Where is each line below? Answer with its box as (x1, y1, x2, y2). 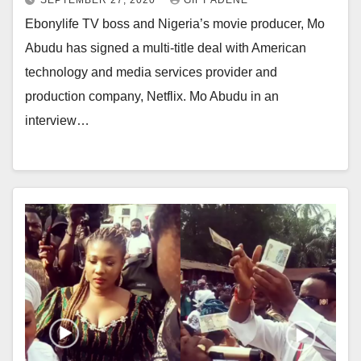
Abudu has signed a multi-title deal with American (25, 41, 306, 56)
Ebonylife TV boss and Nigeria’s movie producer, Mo (25, 17, 325, 31)
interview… (25, 114, 89, 128)
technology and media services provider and (25, 65, 277, 80)
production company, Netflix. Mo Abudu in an (25, 89, 279, 104)
